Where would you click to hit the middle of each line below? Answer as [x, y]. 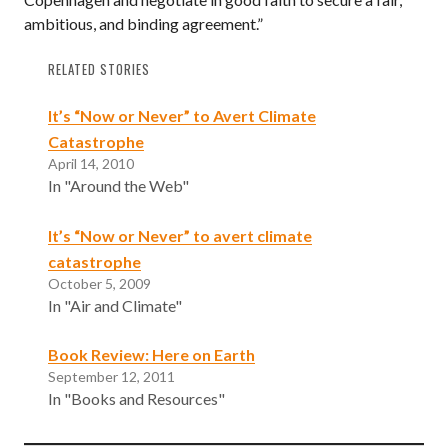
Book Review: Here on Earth [151, 355]
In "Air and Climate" [115, 305]
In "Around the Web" [118, 185]
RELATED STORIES [99, 69]
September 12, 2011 [111, 377]
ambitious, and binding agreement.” [143, 23]
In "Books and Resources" [136, 399]
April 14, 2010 [91, 163]
